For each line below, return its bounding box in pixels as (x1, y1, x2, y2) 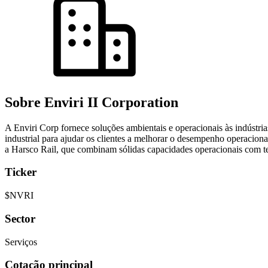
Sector (5, 212, 35, 225)
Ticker (5, 166, 36, 179)
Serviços (5, 236, 37, 247)
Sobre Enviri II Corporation (5, 94, 178, 110)
